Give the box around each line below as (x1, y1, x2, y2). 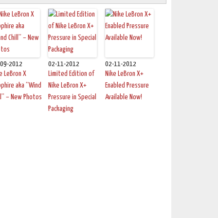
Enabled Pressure (105, 82, 149, 90)
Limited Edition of (48, 70, 94, 78)
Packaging (48, 105, 73, 113)
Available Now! (105, 93, 142, 101)
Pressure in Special (48, 93, 96, 101)
